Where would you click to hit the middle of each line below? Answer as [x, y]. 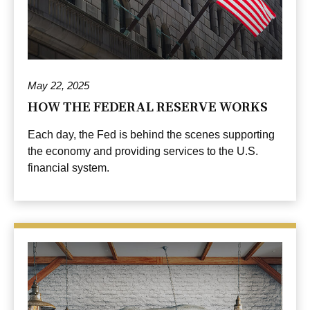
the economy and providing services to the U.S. [143, 152]
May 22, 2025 [58, 86]
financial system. [69, 168]
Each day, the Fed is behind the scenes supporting [151, 135]
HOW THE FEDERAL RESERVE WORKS [148, 107]
